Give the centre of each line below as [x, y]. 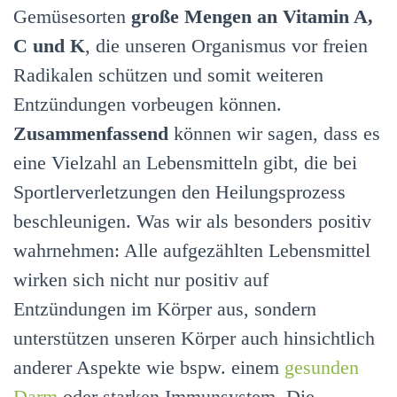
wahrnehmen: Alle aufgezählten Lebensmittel [192, 251]
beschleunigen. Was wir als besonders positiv [192, 222]
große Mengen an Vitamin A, [252, 17]
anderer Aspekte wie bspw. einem [149, 368]
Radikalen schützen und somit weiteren [168, 75]
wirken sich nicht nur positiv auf [141, 280]
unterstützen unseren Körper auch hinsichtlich [194, 339]
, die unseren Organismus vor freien [226, 46]
